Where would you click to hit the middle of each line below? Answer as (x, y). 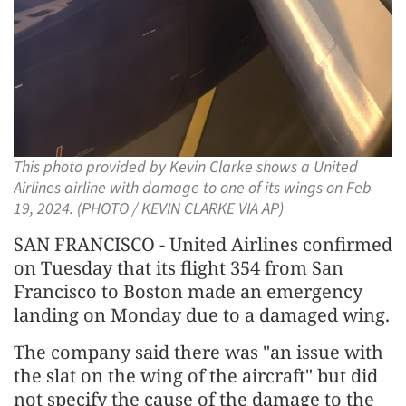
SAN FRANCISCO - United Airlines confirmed (203, 244)
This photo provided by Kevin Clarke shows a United (186, 167)
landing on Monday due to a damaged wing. (202, 314)
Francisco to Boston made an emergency (188, 291)
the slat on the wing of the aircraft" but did (196, 375)
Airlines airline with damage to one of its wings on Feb (193, 188)
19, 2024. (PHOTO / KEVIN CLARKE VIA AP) (149, 208)
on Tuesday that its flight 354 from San (179, 267)
